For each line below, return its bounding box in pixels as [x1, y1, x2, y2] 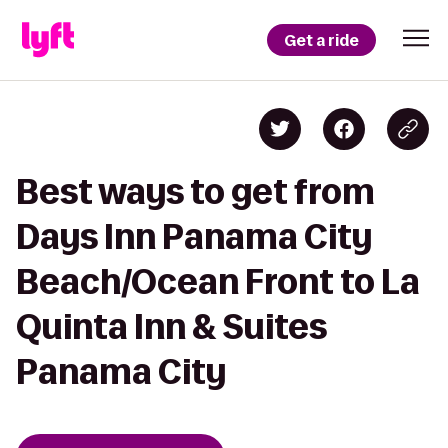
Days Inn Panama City [16, 218, 372, 255]
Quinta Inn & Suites [16, 308, 327, 345]
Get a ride [284, 29, 359, 51]
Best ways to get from [16, 173, 375, 210]
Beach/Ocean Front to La [16, 263, 420, 300]
